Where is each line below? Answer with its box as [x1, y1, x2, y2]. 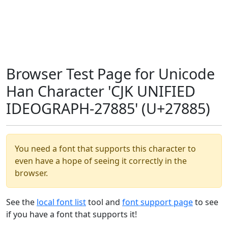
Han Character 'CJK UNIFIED [6, 81, 195, 101]
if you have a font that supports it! [6, 209, 137, 220]
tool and [86, 196, 122, 208]
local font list [37, 196, 86, 208]
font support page [122, 196, 193, 208]
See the [6, 196, 37, 208]
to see [193, 196, 218, 208]
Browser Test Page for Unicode [6, 64, 215, 83]
